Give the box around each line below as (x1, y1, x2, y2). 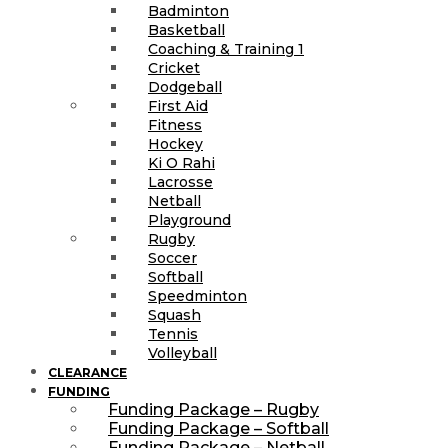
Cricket (148, 58, 200, 77)
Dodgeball (148, 77, 222, 96)
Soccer (148, 248, 197, 267)
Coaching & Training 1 (148, 39, 304, 58)
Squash (148, 305, 201, 324)
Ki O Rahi (148, 153, 215, 172)
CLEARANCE (48, 364, 127, 380)
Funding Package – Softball (108, 418, 329, 438)
